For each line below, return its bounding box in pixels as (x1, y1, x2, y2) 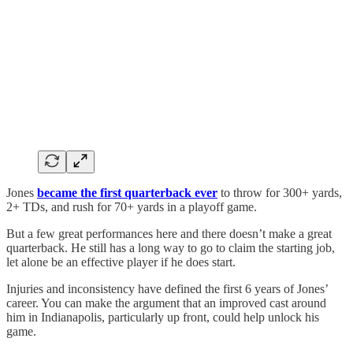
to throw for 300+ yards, (217, 185, 342, 199)
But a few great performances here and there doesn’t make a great (6, 226, 332, 240)
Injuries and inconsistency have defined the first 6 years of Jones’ (6, 281, 328, 295)
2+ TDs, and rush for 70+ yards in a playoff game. (6, 199, 257, 214)
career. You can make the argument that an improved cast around (6, 295, 326, 310)
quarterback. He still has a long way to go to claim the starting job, (6, 240, 335, 255)
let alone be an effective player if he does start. (6, 255, 236, 269)
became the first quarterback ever (37, 185, 217, 199)
